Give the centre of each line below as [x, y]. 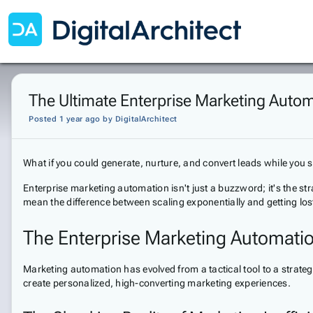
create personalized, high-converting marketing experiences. [157, 283]
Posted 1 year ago [65, 119]
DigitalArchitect [146, 119]
